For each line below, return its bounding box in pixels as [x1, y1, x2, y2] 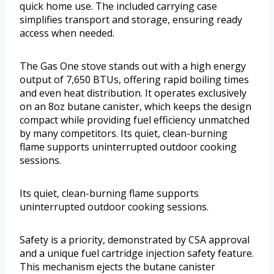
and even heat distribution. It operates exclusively [20, 86, 246, 100]
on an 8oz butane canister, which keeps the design [20, 100, 251, 114]
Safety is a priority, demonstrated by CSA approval [20, 233, 250, 247]
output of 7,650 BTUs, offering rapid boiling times [20, 73, 249, 87]
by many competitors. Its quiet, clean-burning [20, 127, 228, 141]
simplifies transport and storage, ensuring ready [20, 13, 242, 27]
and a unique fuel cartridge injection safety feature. [20, 246, 254, 261]
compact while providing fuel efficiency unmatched [20, 113, 250, 127]
